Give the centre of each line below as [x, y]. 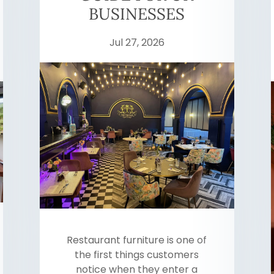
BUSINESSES [137, 14]
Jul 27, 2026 [137, 43]
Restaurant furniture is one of [137, 240]
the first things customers [137, 255]
